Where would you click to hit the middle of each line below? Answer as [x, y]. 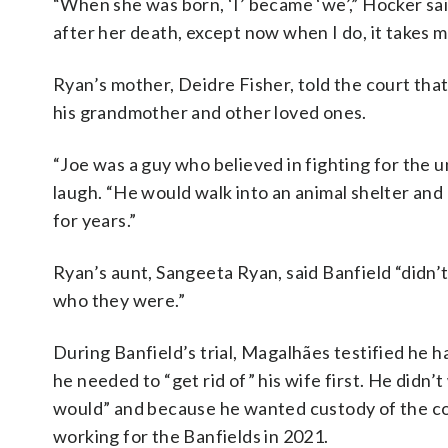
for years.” [95, 220]
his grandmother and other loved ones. [210, 112]
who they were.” [119, 300]
